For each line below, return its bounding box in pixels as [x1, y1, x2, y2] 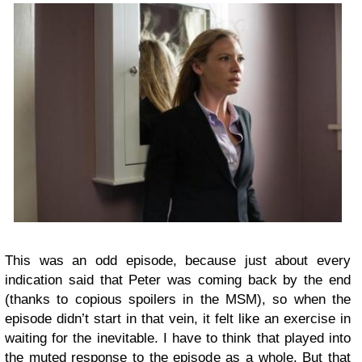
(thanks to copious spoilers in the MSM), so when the [5, 292, 351, 308]
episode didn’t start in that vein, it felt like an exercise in [5, 311, 351, 327]
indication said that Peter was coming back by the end [5, 272, 351, 288]
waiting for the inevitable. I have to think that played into [5, 330, 351, 347]
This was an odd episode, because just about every [5, 253, 351, 269]
